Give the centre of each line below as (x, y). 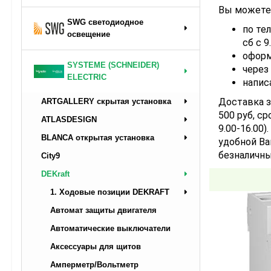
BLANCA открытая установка (98, 138)
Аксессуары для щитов (96, 247)
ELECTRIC (87, 77)
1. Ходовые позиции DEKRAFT (110, 192)
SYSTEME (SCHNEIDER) (113, 65)
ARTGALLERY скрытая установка (106, 102)
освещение (89, 34)
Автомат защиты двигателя (103, 211)
